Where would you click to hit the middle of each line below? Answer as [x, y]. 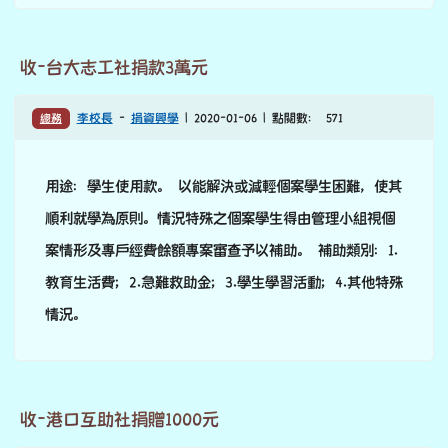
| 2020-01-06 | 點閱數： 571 [260, 119]
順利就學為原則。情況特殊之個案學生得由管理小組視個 [220, 218]
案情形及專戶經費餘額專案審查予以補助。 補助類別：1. [221, 250]
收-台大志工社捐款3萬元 [114, 68]
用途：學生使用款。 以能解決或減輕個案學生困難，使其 [223, 186]
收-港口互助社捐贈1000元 [119, 420]
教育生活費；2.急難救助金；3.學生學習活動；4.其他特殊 [224, 282]
